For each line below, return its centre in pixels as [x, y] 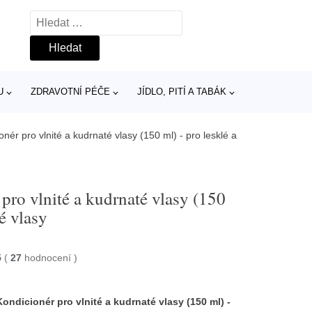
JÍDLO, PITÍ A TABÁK [181, 92]
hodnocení [49, 258]
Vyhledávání [61, 19]
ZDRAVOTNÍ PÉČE [70, 92]
